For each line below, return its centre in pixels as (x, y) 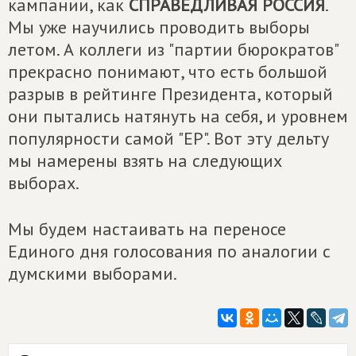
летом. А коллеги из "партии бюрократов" (173, 49)
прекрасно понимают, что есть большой (168, 72)
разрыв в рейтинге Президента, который (170, 94)
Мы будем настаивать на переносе (147, 229)
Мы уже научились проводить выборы (159, 27)
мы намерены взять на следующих (145, 161)
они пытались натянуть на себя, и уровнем (178, 116)
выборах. (44, 183)
